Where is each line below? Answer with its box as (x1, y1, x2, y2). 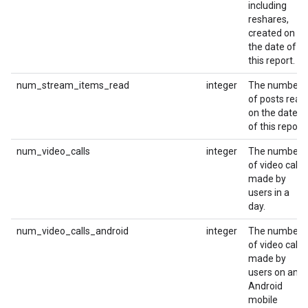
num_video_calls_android (16, 225, 129, 236)
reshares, (248, 14, 289, 25)
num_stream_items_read (16, 80, 129, 91)
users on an (248, 267, 298, 278)
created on (248, 27, 295, 38)
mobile (248, 294, 278, 305)
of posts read (248, 93, 306, 104)
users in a (248, 187, 289, 198)
